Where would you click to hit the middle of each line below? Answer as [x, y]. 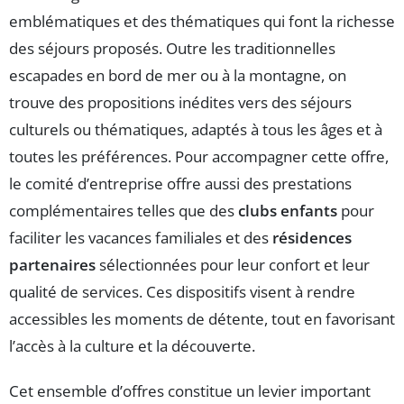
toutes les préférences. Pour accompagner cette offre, [199, 156]
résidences [312, 237]
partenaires [52, 264]
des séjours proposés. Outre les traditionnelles [172, 48]
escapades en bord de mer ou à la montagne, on [178, 75]
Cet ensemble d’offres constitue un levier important [190, 390]
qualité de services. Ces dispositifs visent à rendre [182, 291]
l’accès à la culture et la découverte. [132, 345]
